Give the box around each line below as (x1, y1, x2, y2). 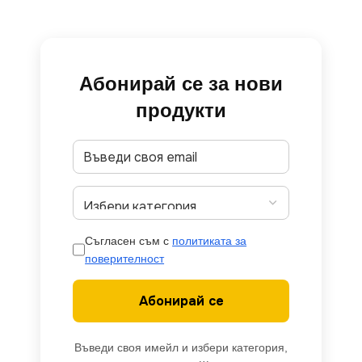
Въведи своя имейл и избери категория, (74, 341, 288, 355)
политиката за (172, 234, 247, 248)
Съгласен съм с (85, 234, 173, 248)
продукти (136, 99, 226, 122)
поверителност (85, 252, 165, 266)
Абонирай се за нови (79, 73, 283, 95)
